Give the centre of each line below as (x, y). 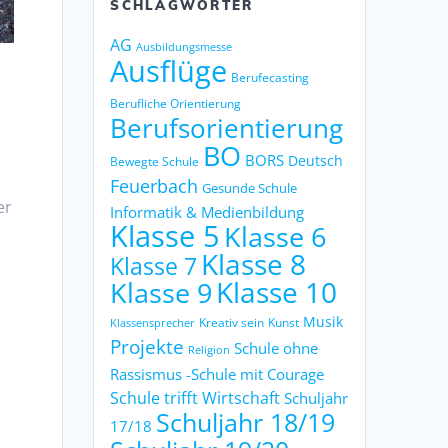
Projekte (147, 346)
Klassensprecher (153, 322)
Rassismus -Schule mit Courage (217, 373)
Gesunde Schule (250, 187)
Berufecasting (270, 77)
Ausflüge (169, 70)
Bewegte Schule (155, 161)
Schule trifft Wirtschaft (195, 397)
